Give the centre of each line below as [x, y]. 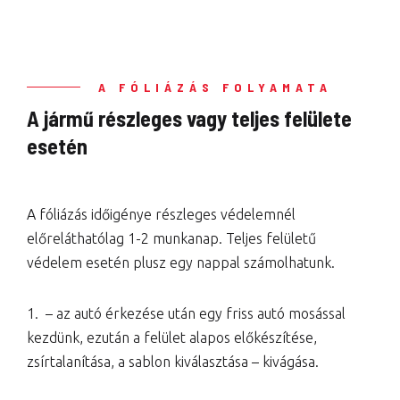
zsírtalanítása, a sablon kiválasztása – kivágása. [173, 362]
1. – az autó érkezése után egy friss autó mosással [186, 313]
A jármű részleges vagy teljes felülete [189, 118]
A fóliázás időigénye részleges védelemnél [161, 214]
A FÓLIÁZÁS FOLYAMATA [215, 87]
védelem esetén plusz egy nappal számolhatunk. [181, 262]
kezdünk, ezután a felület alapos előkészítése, [172, 337]
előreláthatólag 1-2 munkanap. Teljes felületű [171, 238]
